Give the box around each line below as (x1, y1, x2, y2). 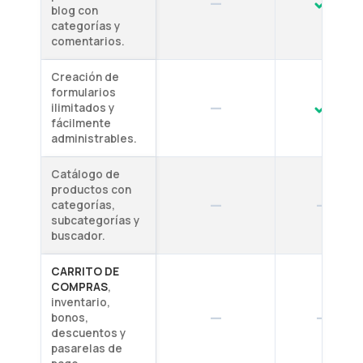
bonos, (51, 310, 88, 325)
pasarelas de (51, 341, 122, 356)
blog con (51, 3, 98, 18)
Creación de (51, 70, 119, 84)
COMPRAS (51, 280, 108, 294)
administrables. (51, 131, 137, 146)
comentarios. (51, 34, 125, 49)
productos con (51, 182, 131, 197)
